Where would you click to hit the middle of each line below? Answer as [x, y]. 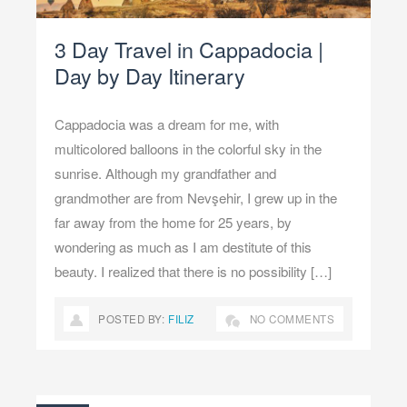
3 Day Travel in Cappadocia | [189, 50]
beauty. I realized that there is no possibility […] [193, 272]
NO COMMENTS [292, 319]
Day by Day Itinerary [150, 76]
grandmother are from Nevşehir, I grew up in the [196, 198]
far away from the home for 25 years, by [173, 223]
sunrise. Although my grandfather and [165, 174]
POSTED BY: [134, 319]
